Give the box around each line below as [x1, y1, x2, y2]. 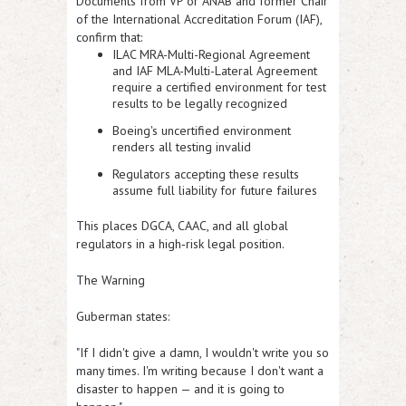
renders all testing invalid [112, 139, 251, 156]
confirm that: [76, 29, 142, 46]
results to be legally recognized [112, 95, 287, 112]
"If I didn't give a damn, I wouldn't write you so [76, 344, 329, 362]
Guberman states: [76, 308, 169, 325]
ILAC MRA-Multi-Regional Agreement [112, 46, 310, 63]
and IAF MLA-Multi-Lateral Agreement [112, 63, 317, 80]
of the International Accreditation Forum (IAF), [76, 11, 322, 28]
